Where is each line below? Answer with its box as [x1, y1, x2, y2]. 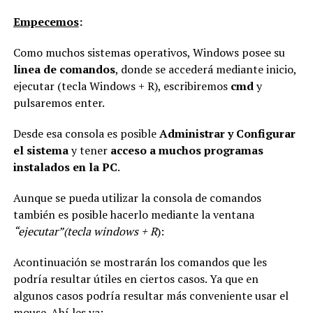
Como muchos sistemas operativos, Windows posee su [13, 45, 285, 60]
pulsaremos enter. [13, 95, 105, 110]
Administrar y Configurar [156, 126, 296, 141]
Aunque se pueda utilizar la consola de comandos [13, 190, 261, 205]
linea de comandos [13, 61, 115, 77]
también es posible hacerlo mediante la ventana [13, 207, 254, 222]
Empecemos [13, 14, 79, 29]
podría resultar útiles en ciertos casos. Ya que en [13, 271, 259, 286]
